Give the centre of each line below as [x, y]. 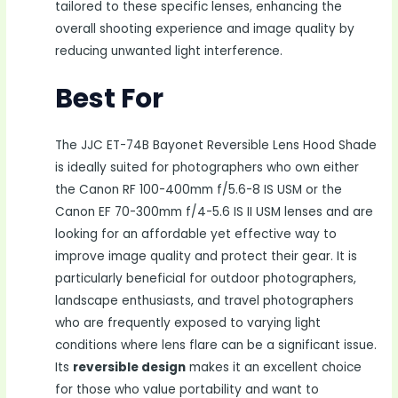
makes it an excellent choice [274, 367]
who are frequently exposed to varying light [188, 322]
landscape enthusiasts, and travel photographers [205, 300]
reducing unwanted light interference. [169, 51]
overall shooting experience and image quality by [205, 28]
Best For [110, 98]
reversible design [130, 367]
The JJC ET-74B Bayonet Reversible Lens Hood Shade [216, 145]
